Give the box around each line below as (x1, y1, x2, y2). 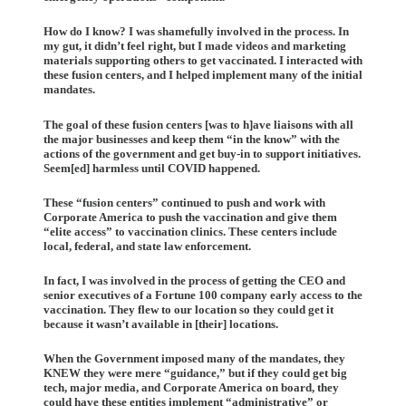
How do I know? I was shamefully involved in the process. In (43, 24, 349, 39)
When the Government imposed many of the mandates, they (43, 352, 345, 366)
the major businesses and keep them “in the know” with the (43, 131, 340, 146)
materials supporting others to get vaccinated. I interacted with (43, 53, 362, 68)
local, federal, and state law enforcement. (43, 238, 251, 253)
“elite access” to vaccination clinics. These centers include (43, 224, 337, 238)
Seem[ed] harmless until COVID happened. (43, 160, 260, 175)
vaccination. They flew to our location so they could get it (43, 302, 333, 316)
